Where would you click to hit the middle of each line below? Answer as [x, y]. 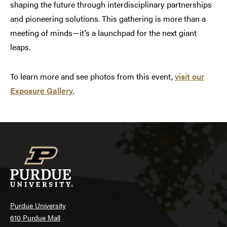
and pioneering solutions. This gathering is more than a [108, 19]
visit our [190, 77]
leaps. [20, 47]
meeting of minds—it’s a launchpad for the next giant [103, 33]
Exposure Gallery [42, 91]
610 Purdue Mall [35, 218]
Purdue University [38, 205]
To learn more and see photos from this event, [92, 77]
